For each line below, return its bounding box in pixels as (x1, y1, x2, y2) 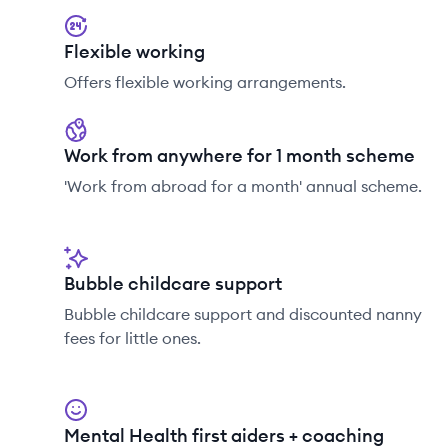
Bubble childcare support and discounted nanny (64, 304, 422, 324)
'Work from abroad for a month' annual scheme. (64, 176, 422, 196)
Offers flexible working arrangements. (64, 72, 346, 92)
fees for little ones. (64, 328, 201, 348)
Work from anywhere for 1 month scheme (64, 144, 415, 167)
